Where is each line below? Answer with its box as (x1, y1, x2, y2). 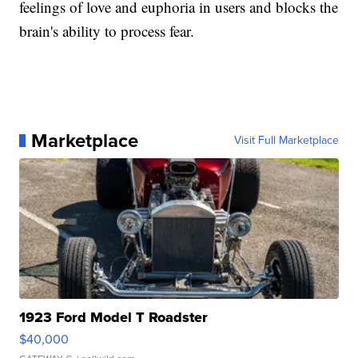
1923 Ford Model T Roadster (19, 307, 209, 328)
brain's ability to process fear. (19, 21, 195, 42)
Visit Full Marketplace (233, 132, 339, 149)
